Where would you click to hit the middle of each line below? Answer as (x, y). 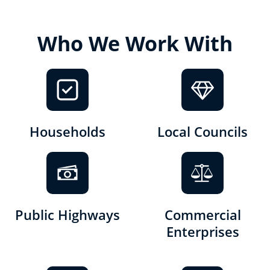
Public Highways (67, 214)
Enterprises (202, 231)
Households (67, 131)
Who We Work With (135, 43)
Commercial (202, 214)
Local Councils (202, 131)
